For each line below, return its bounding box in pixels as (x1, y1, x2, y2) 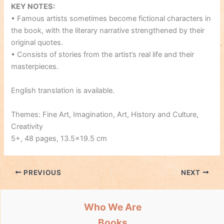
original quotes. (11, 38, 63, 47)
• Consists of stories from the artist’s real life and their (11, 50, 194, 59)
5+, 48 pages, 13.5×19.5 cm (11, 133, 107, 143)
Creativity (11, 121, 43, 131)
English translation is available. (11, 85, 115, 95)
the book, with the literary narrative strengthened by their (11, 26, 205, 35)
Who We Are (83, 201, 141, 213)
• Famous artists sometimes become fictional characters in (11, 14, 211, 23)
